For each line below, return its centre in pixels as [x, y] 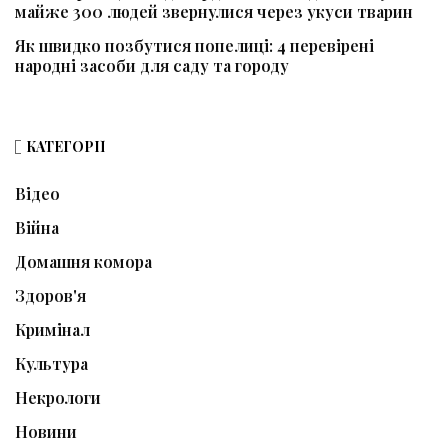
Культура [51, 364]
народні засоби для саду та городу [152, 66]
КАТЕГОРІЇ [65, 147]
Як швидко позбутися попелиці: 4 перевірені [194, 46]
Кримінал [52, 330]
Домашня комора [83, 262]
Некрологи [58, 398]
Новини [46, 432]
